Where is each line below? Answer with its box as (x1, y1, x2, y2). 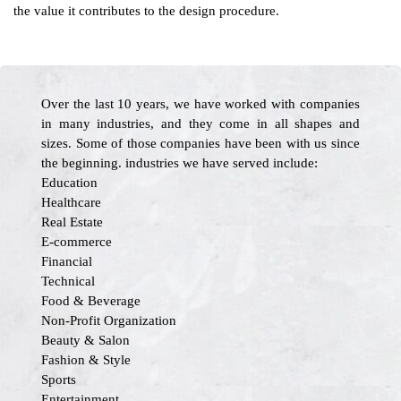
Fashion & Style (41, 353, 131, 367)
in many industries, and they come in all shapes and (41, 116, 360, 131)
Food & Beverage (41, 294, 141, 308)
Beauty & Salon (41, 333, 130, 347)
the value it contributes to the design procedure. (13, 4, 279, 18)
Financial (41, 254, 92, 269)
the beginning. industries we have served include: (41, 156, 318, 170)
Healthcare (41, 195, 101, 209)
